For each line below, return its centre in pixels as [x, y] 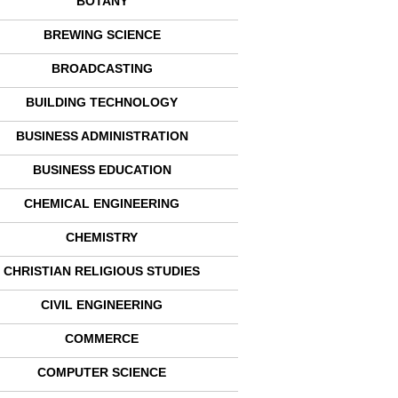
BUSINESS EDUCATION [102, 170]
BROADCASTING [102, 68]
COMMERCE [102, 338]
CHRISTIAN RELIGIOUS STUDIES [102, 271]
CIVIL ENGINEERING [102, 305]
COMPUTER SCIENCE [102, 372]
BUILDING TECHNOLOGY [102, 102]
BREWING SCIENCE [102, 35]
